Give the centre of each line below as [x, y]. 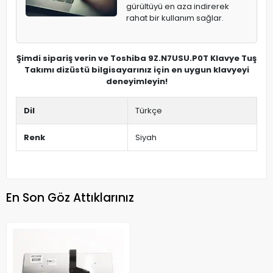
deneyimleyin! [136, 82]
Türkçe [149, 111]
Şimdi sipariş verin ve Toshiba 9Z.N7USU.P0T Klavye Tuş [136, 58]
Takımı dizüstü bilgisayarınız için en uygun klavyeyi [136, 70]
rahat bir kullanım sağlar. [175, 18]
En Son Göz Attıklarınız [70, 197]
